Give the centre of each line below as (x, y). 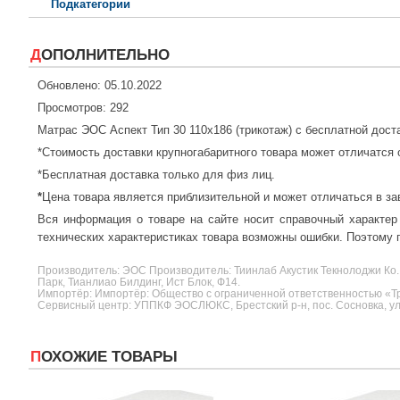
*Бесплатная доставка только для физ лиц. (156, 175)
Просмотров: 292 (83, 108)
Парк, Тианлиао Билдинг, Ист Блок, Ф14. (139, 282)
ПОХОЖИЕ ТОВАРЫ (109, 357)
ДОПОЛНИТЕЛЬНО (105, 55)
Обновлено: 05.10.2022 (100, 86)
